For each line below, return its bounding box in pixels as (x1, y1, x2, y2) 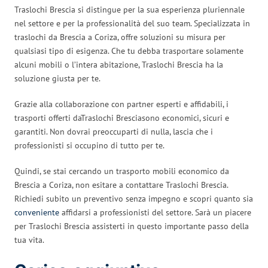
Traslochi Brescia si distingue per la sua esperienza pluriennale (14, 4, 245, 15)
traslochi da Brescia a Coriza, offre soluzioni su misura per (14, 31, 226, 42)
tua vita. (14, 234, 44, 245)
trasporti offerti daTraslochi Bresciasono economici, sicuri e (14, 112, 229, 123)
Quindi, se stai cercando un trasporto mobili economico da (14, 165, 229, 176)
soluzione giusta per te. (14, 72, 100, 84)
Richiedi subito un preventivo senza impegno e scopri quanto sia (14, 193, 253, 204)
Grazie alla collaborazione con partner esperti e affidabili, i (14, 98, 229, 109)
